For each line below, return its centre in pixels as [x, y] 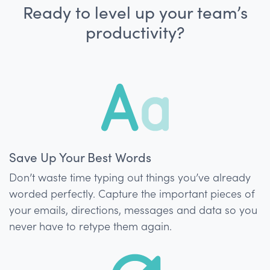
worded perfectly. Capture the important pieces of [132, 194]
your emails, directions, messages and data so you [133, 210]
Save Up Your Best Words [80, 158]
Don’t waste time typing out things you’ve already [130, 177]
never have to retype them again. [90, 226]
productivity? [135, 32]
